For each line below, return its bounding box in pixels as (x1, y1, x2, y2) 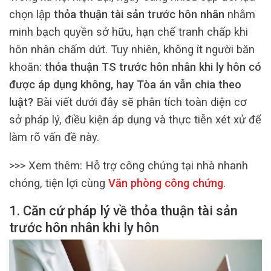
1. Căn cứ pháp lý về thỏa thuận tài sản (9, 203, 238, 219)
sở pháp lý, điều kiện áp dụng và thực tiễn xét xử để (9, 113, 261, 126)
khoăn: (9, 60, 45, 73)
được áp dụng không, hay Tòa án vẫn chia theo (9, 77, 241, 91)
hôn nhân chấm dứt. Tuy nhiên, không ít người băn (9, 42, 255, 56)
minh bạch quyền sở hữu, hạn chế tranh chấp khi (9, 25, 248, 38)
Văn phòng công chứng (105, 176, 223, 189)
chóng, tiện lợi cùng (9, 176, 105, 189)
